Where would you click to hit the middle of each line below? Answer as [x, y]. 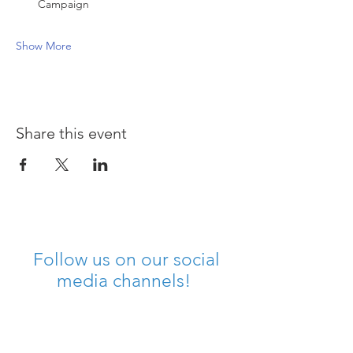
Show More [44, 46]
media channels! [126, 281]
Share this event [71, 133]
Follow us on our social [126, 260]
